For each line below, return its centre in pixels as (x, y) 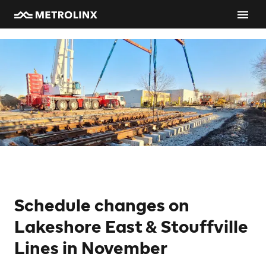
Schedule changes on (102, 205)
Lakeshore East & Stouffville (131, 227)
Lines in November (91, 248)
